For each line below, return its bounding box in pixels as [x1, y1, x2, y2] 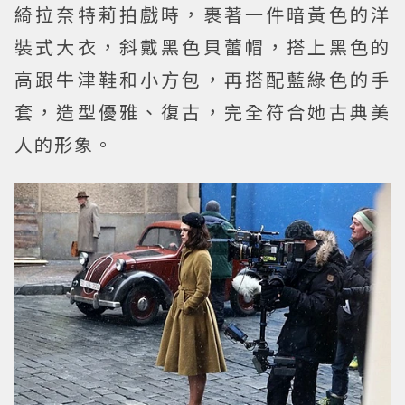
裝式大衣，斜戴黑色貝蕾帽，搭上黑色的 [14, 33, 391, 60]
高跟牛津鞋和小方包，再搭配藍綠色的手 [14, 65, 391, 92]
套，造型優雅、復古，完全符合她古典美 [14, 98, 391, 125]
